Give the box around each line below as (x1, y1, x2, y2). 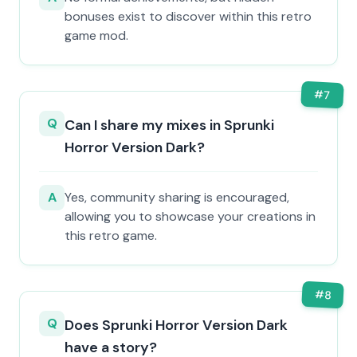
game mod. (65, 27, 128, 44)
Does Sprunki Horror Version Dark (65, 316, 288, 335)
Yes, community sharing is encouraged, (65, 189, 289, 206)
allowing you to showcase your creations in (65, 208, 316, 225)
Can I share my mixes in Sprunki (65, 116, 274, 135)
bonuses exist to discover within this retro (65, 8, 312, 25)
